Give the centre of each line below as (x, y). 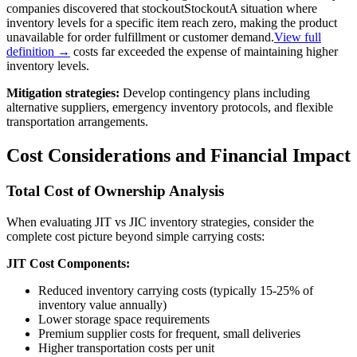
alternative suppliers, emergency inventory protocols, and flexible (170, 108)
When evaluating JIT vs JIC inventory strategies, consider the (160, 222)
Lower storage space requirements (124, 319)
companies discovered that (74, 9)
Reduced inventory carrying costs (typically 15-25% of (176, 290)
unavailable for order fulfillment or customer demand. (140, 37)
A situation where (273, 9)
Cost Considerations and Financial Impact (178, 156)
